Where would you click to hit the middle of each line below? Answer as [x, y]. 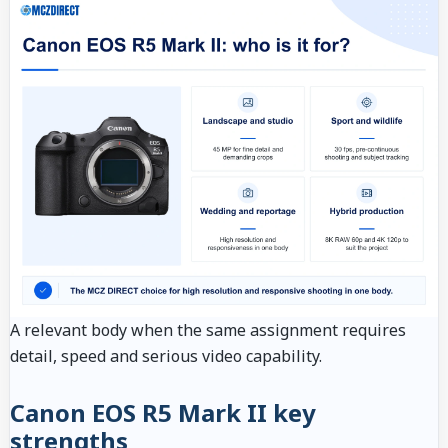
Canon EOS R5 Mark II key [163, 413]
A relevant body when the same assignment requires [208, 330]
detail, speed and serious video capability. [166, 356]
